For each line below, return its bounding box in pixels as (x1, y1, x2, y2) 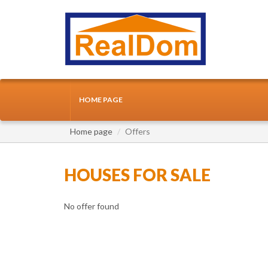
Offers (125, 126, 150, 136)
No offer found (64, 201, 119, 211)
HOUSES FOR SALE (64, 165, 211, 185)
